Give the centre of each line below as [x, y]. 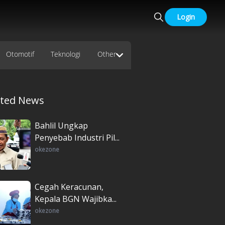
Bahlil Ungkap [61, 125]
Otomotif [20, 54]
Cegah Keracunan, [69, 187]
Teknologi [66, 54]
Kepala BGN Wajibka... [76, 199]
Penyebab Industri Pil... [77, 137]
